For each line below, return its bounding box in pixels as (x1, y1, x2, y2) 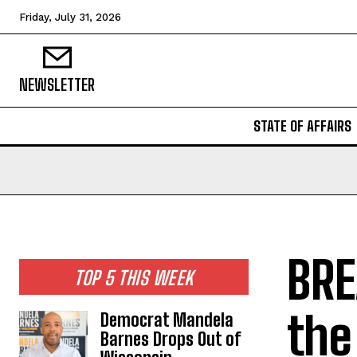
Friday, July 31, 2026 (19, 11, 121, 23)
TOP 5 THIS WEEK (74, 265, 194, 289)
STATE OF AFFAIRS (253, 116, 351, 135)
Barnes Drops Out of (100, 328, 241, 350)
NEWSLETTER (19, 75, 95, 95)
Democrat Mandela (100, 308, 234, 331)
